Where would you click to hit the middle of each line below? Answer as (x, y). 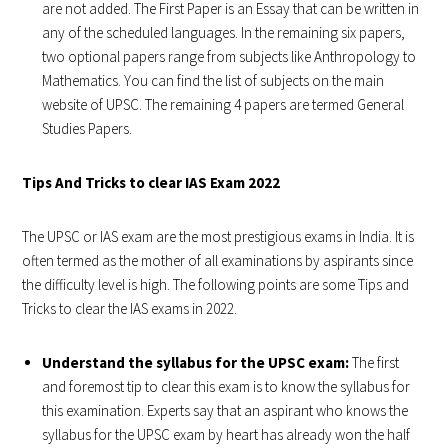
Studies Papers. (87, 128)
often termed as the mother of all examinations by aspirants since (218, 260)
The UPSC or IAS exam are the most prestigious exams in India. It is (218, 236)
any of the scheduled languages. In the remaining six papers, (224, 32)
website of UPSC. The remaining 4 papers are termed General (223, 104)
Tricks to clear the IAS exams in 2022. (130, 308)
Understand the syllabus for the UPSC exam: (196, 362)
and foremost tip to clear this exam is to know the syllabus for (226, 386)
